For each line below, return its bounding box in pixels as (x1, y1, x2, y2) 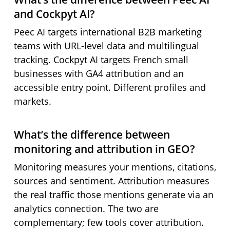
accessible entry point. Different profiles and (13, 81, 206, 94)
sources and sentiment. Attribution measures (13, 175, 209, 187)
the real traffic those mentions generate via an (13, 188, 214, 201)
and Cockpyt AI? (13, 7, 95, 22)
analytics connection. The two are (13, 202, 159, 215)
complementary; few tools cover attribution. (13, 216, 204, 229)
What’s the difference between (13, 127, 170, 142)
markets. (13, 95, 51, 108)
